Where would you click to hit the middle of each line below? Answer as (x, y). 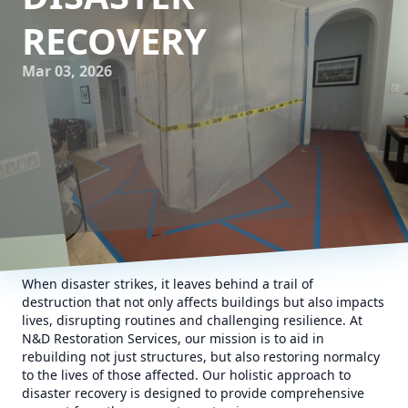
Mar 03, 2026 (67, 71)
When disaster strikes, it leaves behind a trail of (168, 284)
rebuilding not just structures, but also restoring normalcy (201, 357)
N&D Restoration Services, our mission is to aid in (173, 338)
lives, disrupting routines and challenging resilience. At (192, 320)
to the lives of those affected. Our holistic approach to (186, 375)
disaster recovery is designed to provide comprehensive (193, 393)
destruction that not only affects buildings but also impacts (203, 302)
